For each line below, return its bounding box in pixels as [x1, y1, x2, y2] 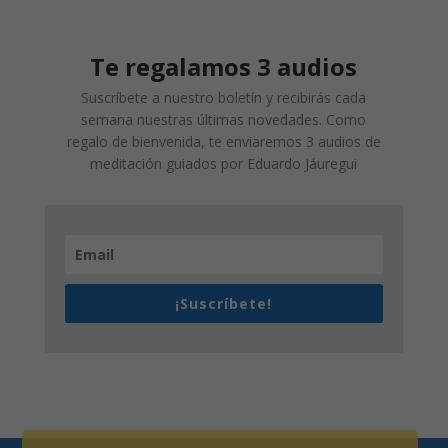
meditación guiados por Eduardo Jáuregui [90, 154, 358, 174]
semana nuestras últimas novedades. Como [81, 110, 367, 130]
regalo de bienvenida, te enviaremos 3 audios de [66, 132, 381, 152]
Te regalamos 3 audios [90, 50, 358, 84]
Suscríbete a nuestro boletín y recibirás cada [81, 88, 367, 108]
